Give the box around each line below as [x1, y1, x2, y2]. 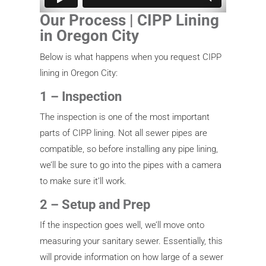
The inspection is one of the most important [40, 111, 210, 122]
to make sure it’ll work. [40, 175, 127, 186]
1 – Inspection [40, 88, 122, 104]
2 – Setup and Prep [40, 197, 151, 212]
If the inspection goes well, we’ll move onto [40, 219, 205, 230]
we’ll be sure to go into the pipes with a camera [40, 159, 222, 170]
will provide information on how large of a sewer [40, 251, 224, 262]
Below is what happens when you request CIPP [40, 51, 222, 62]
